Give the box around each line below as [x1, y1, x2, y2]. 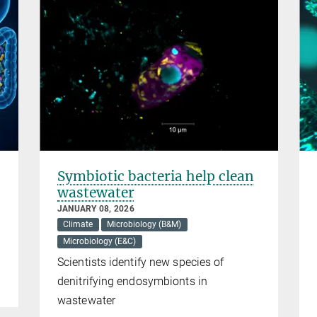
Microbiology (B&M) [107, 219, 182, 230]
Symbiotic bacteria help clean [57, 168, 254, 185]
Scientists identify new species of [57, 255, 224, 270]
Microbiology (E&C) [63, 236, 137, 247]
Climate [63, 219, 93, 230]
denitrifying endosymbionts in [57, 275, 207, 289]
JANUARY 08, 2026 [57, 204, 134, 214]
